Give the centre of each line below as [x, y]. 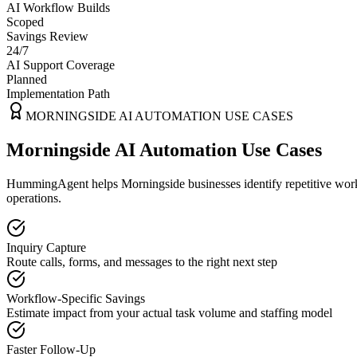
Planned [27, 79]
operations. [34, 198]
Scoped [25, 22]
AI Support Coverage [61, 65]
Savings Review [47, 36]
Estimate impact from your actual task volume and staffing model [169, 312]
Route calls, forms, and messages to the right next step [142, 261]
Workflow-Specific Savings [76, 298]
